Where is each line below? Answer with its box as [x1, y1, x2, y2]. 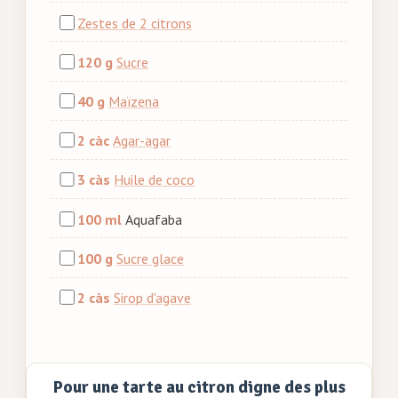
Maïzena [108, 92, 160, 110]
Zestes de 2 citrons [77, 13, 193, 32]
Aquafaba [125, 210, 183, 228]
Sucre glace [116, 249, 185, 267]
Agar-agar [113, 131, 171, 150]
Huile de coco [114, 171, 195, 189]
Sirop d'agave [114, 288, 192, 306]
